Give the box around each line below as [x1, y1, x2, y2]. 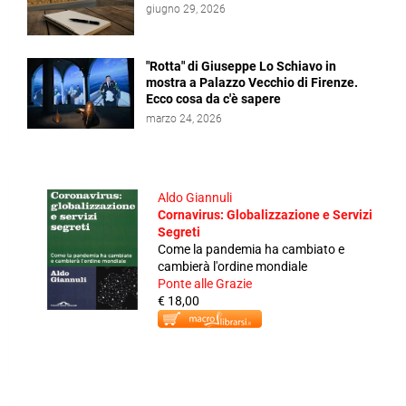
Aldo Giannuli [158, 190, 232, 205]
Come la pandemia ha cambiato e [158, 242, 344, 256]
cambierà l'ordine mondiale [158, 259, 307, 274]
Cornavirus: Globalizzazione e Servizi [158, 208, 372, 222]
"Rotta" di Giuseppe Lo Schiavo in [146, 59, 336, 73]
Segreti [158, 225, 200, 239]
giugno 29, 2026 [146, 3, 226, 15]
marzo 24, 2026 [146, 112, 222, 125]
